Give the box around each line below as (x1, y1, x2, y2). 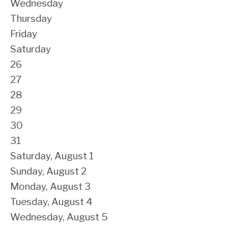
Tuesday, (10, 196, 51, 208)
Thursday (10, 13, 52, 24)
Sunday (10, 165, 42, 177)
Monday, (10, 181, 50, 192)
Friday (10, 28, 37, 40)
